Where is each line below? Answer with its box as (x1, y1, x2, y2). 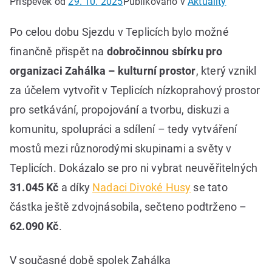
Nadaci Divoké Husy (92, 181, 191, 194)
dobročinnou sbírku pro (106, 45, 223, 58)
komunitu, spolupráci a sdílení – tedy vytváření (10, 123, 237, 136)
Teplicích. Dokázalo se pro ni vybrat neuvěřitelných (10, 161, 258, 175)
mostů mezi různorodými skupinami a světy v (10, 142, 232, 155)
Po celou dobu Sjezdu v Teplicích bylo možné (10, 25, 229, 39)
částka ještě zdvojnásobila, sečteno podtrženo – (10, 200, 247, 214)
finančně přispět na (10, 45, 107, 58)
